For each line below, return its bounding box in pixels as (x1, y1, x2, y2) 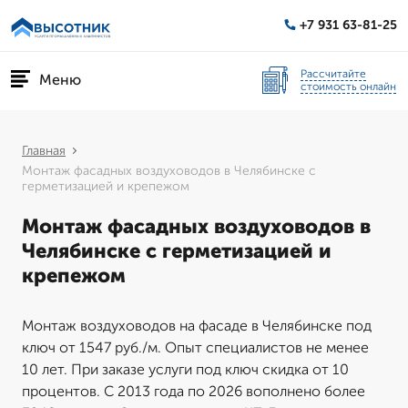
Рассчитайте (301, 66, 366, 80)
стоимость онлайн (301, 79, 396, 93)
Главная (22, 143, 66, 158)
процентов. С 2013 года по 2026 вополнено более (22, 382, 365, 400)
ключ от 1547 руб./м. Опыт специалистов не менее (22, 339, 369, 356)
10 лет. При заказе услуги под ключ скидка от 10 (22, 361, 349, 378)
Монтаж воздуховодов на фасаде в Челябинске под (22, 317, 372, 334)
